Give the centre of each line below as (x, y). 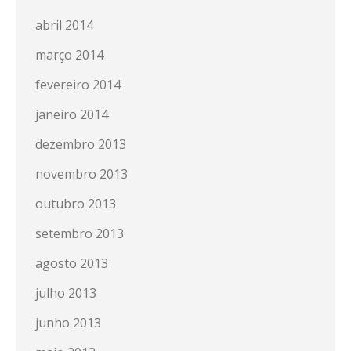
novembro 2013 (81, 174)
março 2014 (69, 54)
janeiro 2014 (72, 114)
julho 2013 (66, 293)
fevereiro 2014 (78, 84)
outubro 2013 (76, 203)
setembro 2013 (80, 233)
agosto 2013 (72, 263)
